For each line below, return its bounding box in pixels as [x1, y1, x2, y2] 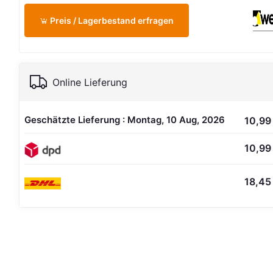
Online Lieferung [52, 76, 128, 88]
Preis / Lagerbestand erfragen [48, 15, 174, 26]
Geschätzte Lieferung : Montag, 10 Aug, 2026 [24, 114, 225, 126]
